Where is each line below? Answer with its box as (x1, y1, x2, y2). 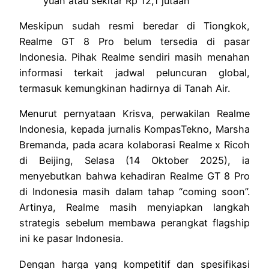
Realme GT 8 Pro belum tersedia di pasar (19, 35, 250, 47)
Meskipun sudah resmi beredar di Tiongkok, (19, 19, 250, 32)
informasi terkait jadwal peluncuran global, (19, 66, 250, 79)
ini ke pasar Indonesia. (19, 232, 123, 245)
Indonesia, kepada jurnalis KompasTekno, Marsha (19, 123, 250, 136)
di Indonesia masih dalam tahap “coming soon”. (19, 186, 250, 198)
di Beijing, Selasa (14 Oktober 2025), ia (19, 154, 250, 167)
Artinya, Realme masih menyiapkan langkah (19, 201, 250, 214)
